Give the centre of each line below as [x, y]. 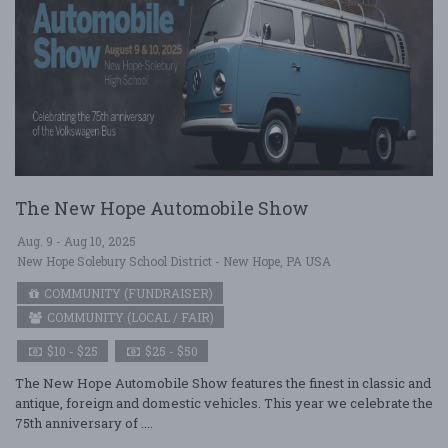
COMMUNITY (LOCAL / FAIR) [129, 317]
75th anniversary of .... [84, 423]
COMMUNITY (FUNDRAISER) [127, 293]
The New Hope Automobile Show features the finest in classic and [223, 383]
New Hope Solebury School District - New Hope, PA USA [174, 261]
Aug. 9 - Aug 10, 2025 [76, 241]
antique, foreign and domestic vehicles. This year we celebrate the [224, 403]
